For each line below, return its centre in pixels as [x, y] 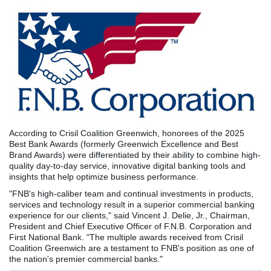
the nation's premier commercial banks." [86, 259]
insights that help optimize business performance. [104, 177]
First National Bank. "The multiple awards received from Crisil [126, 237]
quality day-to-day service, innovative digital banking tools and [127, 166]
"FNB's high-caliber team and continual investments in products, [131, 194]
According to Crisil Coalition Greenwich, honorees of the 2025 [127, 133]
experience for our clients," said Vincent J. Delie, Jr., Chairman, [129, 215]
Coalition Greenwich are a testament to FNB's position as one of [132, 248]
